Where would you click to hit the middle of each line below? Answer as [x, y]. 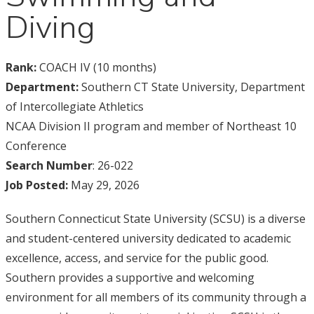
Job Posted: [36, 185]
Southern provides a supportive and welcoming [130, 278]
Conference [36, 146]
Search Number [49, 165]
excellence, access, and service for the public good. [137, 258]
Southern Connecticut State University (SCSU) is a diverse [155, 219]
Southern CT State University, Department [191, 87]
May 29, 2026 [103, 185]
